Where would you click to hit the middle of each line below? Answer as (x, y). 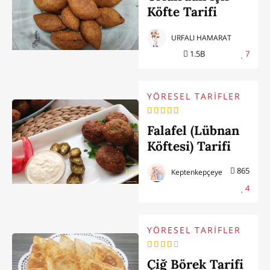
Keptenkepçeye (196, 172)
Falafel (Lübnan (193, 130)
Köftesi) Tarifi (189, 146)
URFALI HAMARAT (201, 38)
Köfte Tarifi (182, 12)
